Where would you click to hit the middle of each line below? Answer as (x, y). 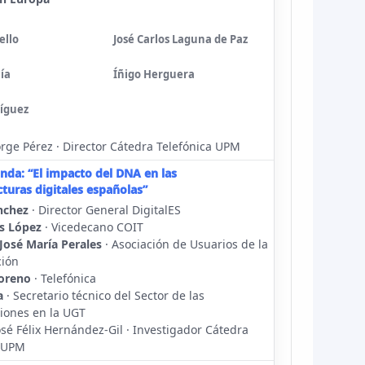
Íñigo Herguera (154, 74)
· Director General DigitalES (105, 210)
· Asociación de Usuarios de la (185, 244)
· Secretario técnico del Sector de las (104, 295)
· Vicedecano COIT (92, 227)
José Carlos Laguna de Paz (180, 39)
